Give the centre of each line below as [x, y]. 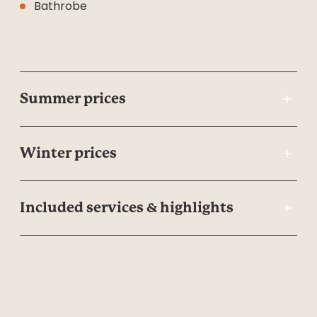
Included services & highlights [127, 208]
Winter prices [68, 153]
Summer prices [73, 99]
